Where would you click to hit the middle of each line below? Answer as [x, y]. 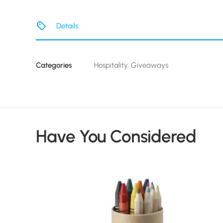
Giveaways [150, 65]
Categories [54, 65]
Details [67, 26]
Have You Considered [116, 136]
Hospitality [111, 65]
